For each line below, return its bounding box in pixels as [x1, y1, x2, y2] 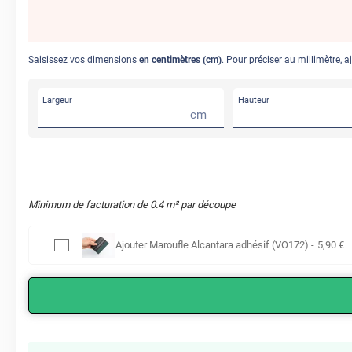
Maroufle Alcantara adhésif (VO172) [148, 239, 309, 251]
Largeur [42, 95, 72, 106]
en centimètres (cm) [139, 54, 222, 66]
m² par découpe [163, 199, 236, 211]
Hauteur [238, 95, 269, 106]
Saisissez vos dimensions [28, 54, 139, 66]
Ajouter [115, 239, 149, 251]
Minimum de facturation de [28, 199, 150, 211]
